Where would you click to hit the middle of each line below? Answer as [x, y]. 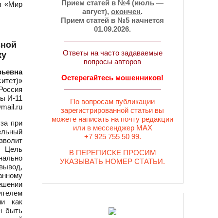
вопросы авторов [112, 62]
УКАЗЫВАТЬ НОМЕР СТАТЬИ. [112, 161]
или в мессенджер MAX [112, 128]
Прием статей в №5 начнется [112, 20]
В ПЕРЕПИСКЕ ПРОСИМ [112, 153]
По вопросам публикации [112, 101]
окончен [126, 11]
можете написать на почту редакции [112, 119]
